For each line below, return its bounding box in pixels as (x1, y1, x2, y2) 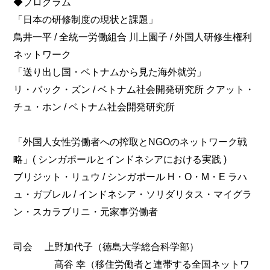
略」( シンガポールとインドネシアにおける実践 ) (13, 154, 227, 165)
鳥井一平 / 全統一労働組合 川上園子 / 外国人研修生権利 (13, 31, 253, 43)
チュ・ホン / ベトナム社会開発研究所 (13, 101, 175, 113)
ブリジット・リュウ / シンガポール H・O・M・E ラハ (13, 171, 248, 183)
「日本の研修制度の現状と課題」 (13, 14, 159, 25)
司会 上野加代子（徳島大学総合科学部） (13, 241, 199, 253)
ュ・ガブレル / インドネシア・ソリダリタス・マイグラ (13, 189, 253, 200)
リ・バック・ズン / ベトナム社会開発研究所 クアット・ (13, 84, 255, 95)
